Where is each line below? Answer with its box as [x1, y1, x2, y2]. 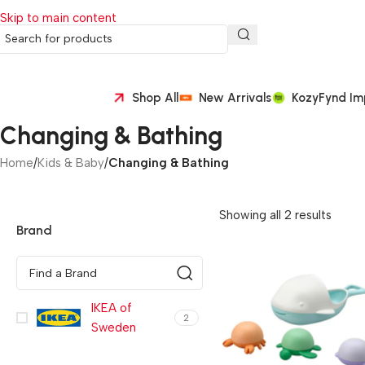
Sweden [91, 320, 136, 335]
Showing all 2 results [218, 208, 332, 222]
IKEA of [91, 301, 132, 315]
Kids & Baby [37, 156, 104, 170]
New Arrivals [199, 90, 271, 105]
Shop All [132, 90, 178, 105]
